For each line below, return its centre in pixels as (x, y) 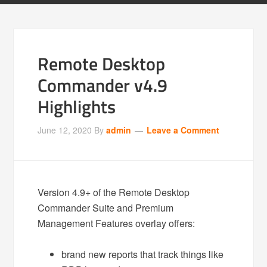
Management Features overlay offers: (117, 223)
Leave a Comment (183, 130)
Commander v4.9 (103, 85)
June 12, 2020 (65, 130)
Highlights (77, 107)
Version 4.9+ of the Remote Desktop (114, 192)
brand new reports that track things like (143, 254)
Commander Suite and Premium (106, 208)
